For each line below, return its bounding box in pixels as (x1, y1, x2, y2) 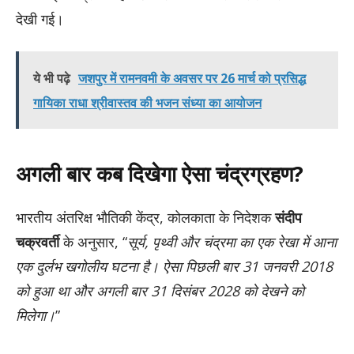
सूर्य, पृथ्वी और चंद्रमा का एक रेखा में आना (127, 232, 337, 251)
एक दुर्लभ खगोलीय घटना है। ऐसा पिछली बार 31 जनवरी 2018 (16, 256, 333, 276)
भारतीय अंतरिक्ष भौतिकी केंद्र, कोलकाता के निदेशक (16, 207, 275, 227)
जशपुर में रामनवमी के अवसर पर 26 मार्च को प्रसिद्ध (78, 70, 306, 88)
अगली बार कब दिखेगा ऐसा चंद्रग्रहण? (16, 158, 303, 188)
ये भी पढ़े (33, 70, 70, 88)
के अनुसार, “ (59, 232, 127, 251)
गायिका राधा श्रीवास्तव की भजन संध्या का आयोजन (33, 94, 262, 112)
